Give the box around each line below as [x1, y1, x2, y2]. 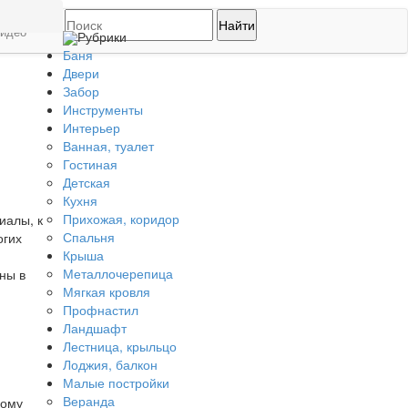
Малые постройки [62, 373, 169, 393]
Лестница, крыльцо [62, 337, 177, 356]
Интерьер [62, 118, 120, 138]
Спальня [62, 228, 115, 247]
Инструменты [62, 100, 143, 119]
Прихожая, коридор [62, 209, 179, 229]
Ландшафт [62, 319, 127, 338]
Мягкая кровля [62, 282, 150, 301]
